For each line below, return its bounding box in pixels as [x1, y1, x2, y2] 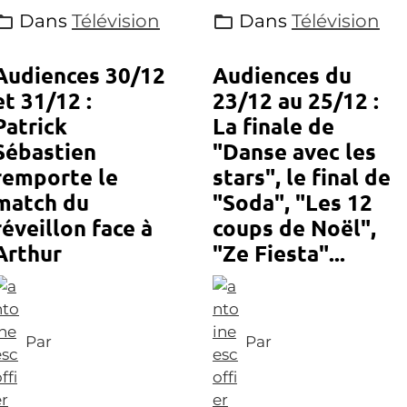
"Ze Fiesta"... [212, 239, 345, 267]
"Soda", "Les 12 [212, 188, 372, 216]
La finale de [212, 112, 334, 140]
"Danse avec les [212, 137, 376, 165]
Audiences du [212, 61, 352, 89]
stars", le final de [212, 163, 391, 191]
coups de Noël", [212, 213, 376, 242]
